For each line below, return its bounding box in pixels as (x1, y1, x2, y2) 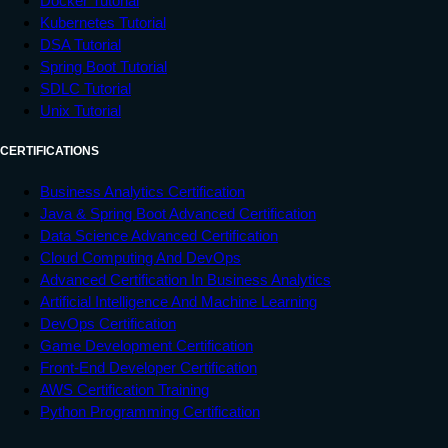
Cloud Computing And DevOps (40, 249, 241, 267)
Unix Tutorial (40, 101, 121, 119)
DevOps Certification (40, 315, 176, 333)
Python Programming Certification (40, 403, 260, 421)
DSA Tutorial (40, 35, 121, 53)
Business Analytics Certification (40, 183, 245, 201)
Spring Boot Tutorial (40, 57, 167, 75)
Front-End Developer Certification (40, 359, 257, 377)
